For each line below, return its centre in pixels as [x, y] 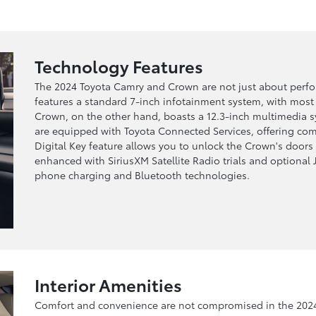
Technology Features [119, 65]
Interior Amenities [108, 284]
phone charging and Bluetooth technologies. [142, 175]
